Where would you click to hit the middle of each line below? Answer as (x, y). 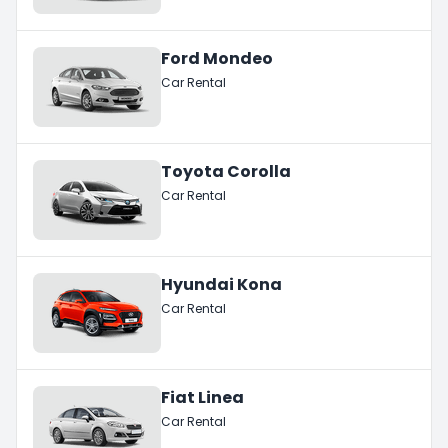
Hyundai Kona (221, 284)
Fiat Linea (202, 397)
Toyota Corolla (226, 171)
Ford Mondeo (217, 58)
